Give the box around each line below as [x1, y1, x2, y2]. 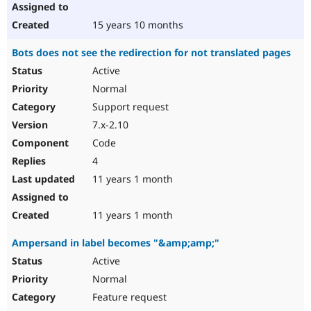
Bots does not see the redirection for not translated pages [12, 46, 291, 60]
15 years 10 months [90, 18, 183, 32]
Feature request [90, 290, 167, 304]
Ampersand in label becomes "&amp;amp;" [12, 236, 219, 250]
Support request [90, 100, 169, 114]
